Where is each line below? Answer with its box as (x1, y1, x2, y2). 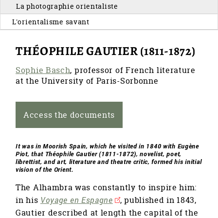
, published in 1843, (120, 195, 197, 206)
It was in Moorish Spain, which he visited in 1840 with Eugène (16, 142, 199, 150)
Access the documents (23, 109, 115, 121)
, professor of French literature (70, 65, 196, 76)
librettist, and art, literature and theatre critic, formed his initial (16, 158, 202, 166)
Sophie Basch (16, 65, 71, 76)
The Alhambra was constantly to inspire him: (16, 182, 197, 193)
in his (16, 195, 40, 206)
